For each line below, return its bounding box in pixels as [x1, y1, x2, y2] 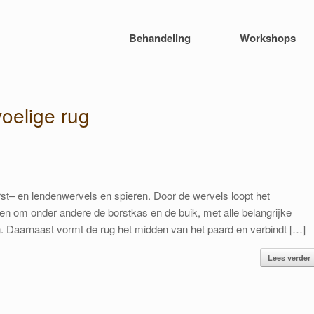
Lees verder [267, 252, 310, 263]
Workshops [240, 29, 296, 46]
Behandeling [129, 29, 191, 46]
